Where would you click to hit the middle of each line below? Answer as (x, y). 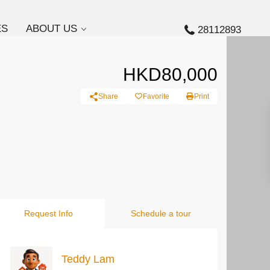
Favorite (156, 96)
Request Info (48, 213)
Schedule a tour (161, 213)
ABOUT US (52, 29)
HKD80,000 (170, 74)
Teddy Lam (88, 259)
